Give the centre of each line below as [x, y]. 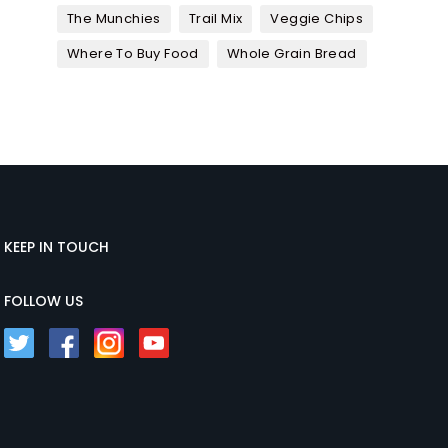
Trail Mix [215, 19]
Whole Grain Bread [291, 54]
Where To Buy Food [133, 54]
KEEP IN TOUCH [57, 247]
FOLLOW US [44, 301]
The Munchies [114, 19]
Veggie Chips [317, 19]
